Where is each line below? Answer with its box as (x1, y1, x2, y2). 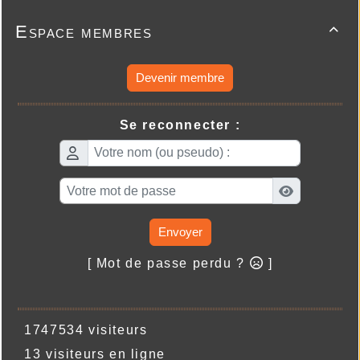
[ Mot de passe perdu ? (87, 256, 250, 271)
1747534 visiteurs (15, 323, 148, 337)
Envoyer (157, 225, 202, 239)
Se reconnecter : (119, 117, 241, 132)
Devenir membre (136, 70, 224, 84)
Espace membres (15, 21, 153, 42)
